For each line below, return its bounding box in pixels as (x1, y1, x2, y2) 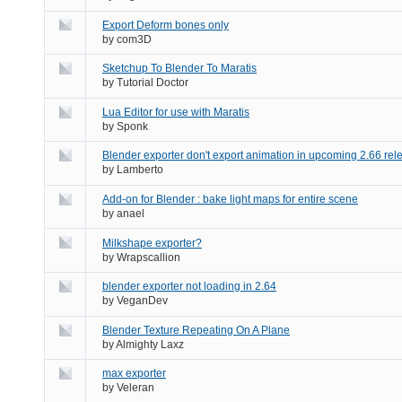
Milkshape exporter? (102, 236, 202, 249)
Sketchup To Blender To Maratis (102, 62, 257, 75)
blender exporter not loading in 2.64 (102, 280, 276, 293)
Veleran (117, 381, 154, 395)
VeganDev (117, 294, 168, 308)
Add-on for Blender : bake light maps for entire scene (102, 193, 358, 206)
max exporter (102, 367, 166, 380)
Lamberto (117, 163, 163, 177)
